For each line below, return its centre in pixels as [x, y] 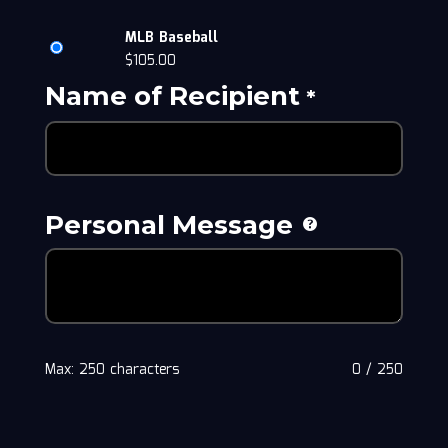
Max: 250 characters [111, 370]
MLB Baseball [171, 38]
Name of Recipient [172, 96]
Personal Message [168, 225]
